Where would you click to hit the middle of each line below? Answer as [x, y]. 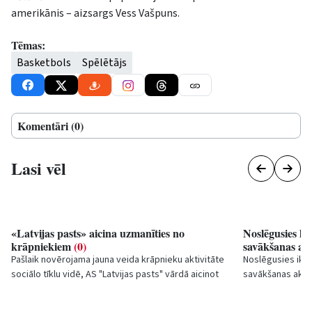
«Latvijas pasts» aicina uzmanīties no [98, 233]
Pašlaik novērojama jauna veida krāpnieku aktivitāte [118, 259]
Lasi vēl [39, 168]
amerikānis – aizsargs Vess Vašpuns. [95, 13]
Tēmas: [28, 45]
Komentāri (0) [50, 125]
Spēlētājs [104, 62]
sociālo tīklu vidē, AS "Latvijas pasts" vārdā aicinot [115, 274]
